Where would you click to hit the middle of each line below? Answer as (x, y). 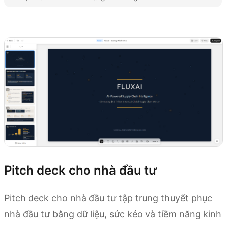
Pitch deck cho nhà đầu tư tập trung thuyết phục (108, 198)
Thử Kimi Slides (34, 22)
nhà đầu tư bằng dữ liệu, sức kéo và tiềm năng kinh (113, 214)
